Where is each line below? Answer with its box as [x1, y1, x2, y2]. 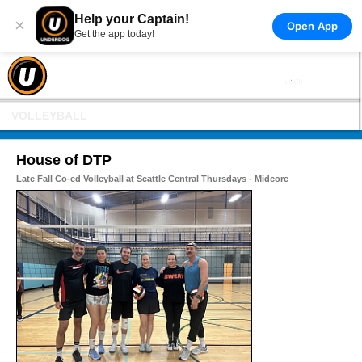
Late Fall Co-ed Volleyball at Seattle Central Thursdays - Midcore [16, 174, 288, 183]
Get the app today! [74, 28, 154, 40]
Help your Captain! [74, 12, 189, 26]
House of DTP [16, 152, 112, 168]
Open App [286, 19, 338, 32]
